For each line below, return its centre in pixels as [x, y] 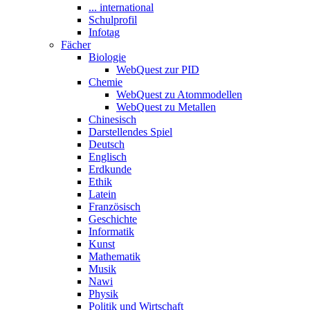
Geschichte [113, 219]
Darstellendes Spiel [130, 131]
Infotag [104, 32]
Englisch [108, 156]
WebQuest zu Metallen [166, 107]
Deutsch [107, 144]
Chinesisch [112, 119]
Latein [102, 194]
